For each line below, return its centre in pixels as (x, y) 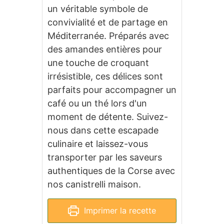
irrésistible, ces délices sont (105, 76)
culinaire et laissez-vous (98, 144)
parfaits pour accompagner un (112, 90)
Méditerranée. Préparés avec (108, 36)
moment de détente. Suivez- (108, 117)
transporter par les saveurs (105, 157)
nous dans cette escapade (103, 130)
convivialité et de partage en (108, 22)
